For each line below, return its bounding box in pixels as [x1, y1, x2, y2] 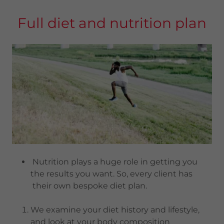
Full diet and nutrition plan [17, 14, 206, 31]
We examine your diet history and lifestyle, [30, 205, 199, 214]
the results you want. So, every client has [30, 169, 192, 178]
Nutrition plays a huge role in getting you [30, 157, 197, 166]
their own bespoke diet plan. [30, 181, 195, 190]
